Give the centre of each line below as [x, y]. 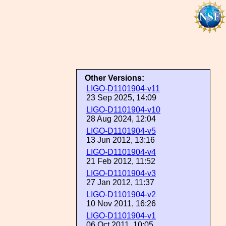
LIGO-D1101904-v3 [121, 173]
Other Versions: [115, 78]
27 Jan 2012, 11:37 [120, 182]
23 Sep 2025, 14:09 [121, 98]
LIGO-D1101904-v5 [121, 131]
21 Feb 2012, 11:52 [121, 161]
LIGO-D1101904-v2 [121, 194]
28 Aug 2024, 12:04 [121, 119]
